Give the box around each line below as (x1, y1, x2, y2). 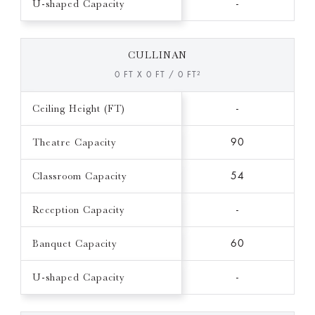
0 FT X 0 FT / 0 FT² (114, 70, 200, 79)
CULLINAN (127, 49, 187, 61)
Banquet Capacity (32, 238, 117, 250)
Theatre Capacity (32, 136, 116, 148)
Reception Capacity (32, 204, 124, 216)
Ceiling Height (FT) (32, 103, 125, 115)
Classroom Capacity (32, 170, 127, 182)
